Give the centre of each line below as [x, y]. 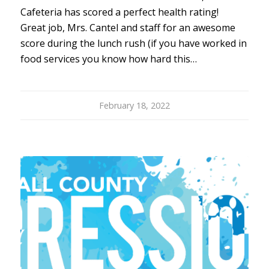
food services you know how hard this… [108, 59]
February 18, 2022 [134, 106]
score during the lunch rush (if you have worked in [133, 44]
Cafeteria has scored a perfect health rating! [122, 12]
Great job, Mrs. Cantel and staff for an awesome [128, 28]
